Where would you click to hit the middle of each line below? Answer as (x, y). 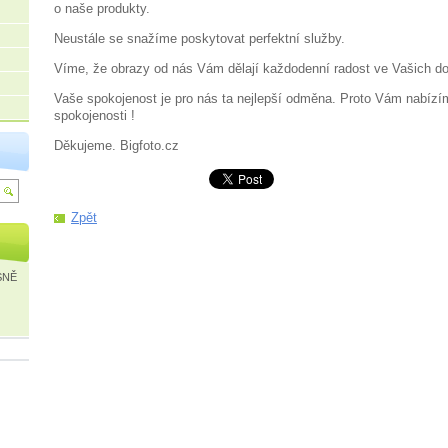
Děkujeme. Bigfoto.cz (116, 145)
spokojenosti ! (94, 115)
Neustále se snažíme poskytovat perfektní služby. (199, 39)
